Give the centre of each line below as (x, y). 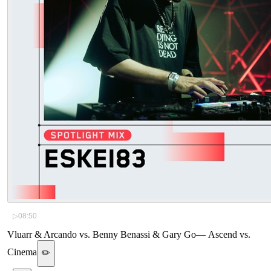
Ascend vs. (229, 235)
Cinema (22, 252)
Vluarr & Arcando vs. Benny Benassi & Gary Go (102, 235)
